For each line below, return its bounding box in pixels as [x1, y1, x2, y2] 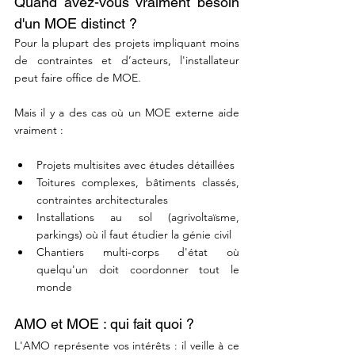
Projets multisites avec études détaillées [36, 158, 235, 172]
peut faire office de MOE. [14, 71, 141, 85]
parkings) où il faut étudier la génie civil [36, 227, 231, 242]
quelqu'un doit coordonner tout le [36, 262, 239, 277]
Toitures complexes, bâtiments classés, [36, 175, 239, 189]
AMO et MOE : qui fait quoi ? [14, 315, 194, 332]
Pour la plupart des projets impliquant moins [14, 36, 239, 50]
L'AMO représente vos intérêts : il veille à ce [14, 338, 239, 353]
